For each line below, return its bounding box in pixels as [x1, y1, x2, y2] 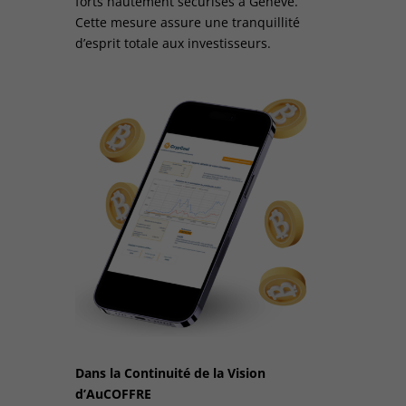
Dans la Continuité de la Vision [74, 363, 266, 382]
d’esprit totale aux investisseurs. [74, 34, 271, 53]
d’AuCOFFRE [74, 384, 151, 402]
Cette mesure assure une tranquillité [74, 14, 300, 32]
